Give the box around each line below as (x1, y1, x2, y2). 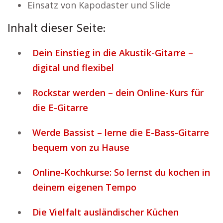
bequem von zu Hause (32, 141, 129, 153)
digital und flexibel (32, 62, 114, 74)
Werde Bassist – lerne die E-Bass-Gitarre (32, 126, 209, 138)
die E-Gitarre (32, 102, 88, 113)
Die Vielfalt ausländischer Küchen (32, 206, 179, 218)
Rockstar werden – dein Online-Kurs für (32, 87, 204, 99)
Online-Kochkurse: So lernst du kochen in (32, 166, 210, 178)
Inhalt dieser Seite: (7, 19, 106, 38)
